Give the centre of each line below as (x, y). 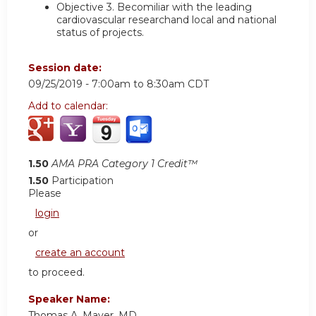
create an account (80, 253)
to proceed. (56, 273)
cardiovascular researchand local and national (166, 19)
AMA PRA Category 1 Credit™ (124, 164)
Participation (83, 181)
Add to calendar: (69, 106)
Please (45, 194)
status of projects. (100, 32)
